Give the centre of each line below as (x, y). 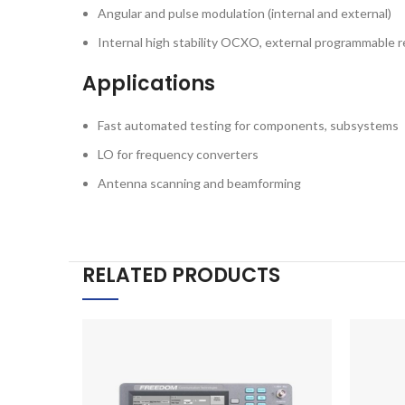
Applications (149, 84)
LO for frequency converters (178, 154)
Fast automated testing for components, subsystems (248, 125)
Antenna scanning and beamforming (199, 183)
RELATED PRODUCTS (181, 275)
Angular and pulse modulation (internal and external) (245, 13)
